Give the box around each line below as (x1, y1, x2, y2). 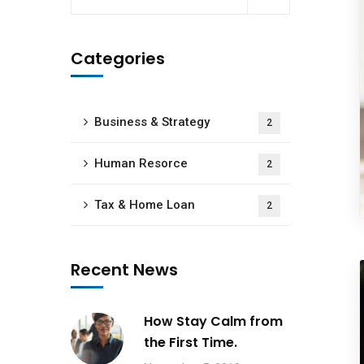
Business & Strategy (94, 115, 210, 129)
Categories (71, 47, 165, 70)
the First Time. (144, 333, 237, 352)
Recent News (71, 258, 178, 281)
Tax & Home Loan (94, 197, 195, 212)
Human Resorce (94, 156, 188, 171)
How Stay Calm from (144, 312, 283, 331)
